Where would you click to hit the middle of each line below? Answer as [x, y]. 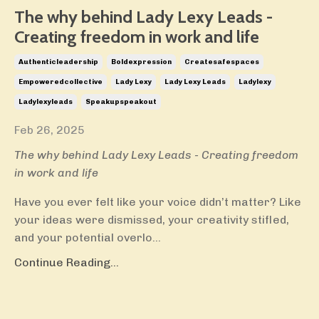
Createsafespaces [222, 62]
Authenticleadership [58, 62]
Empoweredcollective [61, 82]
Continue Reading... [67, 263]
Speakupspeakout [121, 102]
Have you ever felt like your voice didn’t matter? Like [158, 202]
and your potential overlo [83, 238]
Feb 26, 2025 [49, 130]
